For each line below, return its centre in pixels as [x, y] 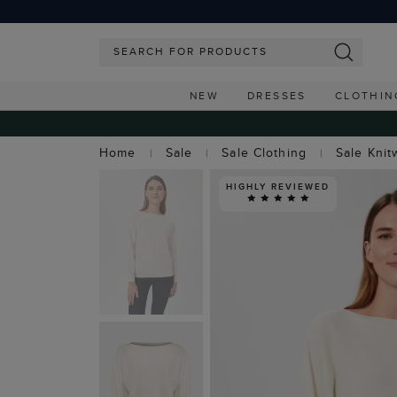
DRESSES [276, 95]
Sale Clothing [264, 152]
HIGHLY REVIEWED [278, 186]
